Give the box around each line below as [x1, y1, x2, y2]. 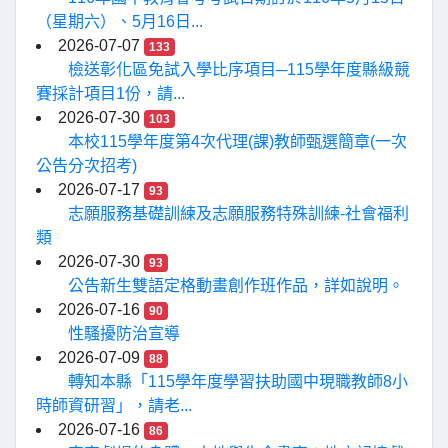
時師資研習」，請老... [36, 397, 192, 414]
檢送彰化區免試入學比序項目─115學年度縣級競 [68, 61, 410, 78]
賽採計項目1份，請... [36, 85, 185, 102]
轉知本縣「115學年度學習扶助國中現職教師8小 [68, 373, 408, 390]
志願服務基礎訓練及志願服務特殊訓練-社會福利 [68, 205, 409, 222]
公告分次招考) [36, 157, 137, 174]
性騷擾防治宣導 [68, 325, 180, 342]
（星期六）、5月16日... [36, 13, 203, 30]
